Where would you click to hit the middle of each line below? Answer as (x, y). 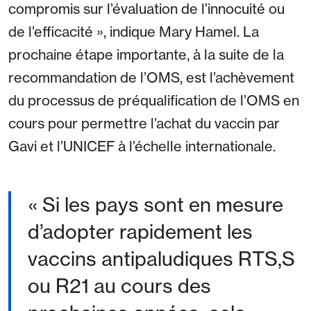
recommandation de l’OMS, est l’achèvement (151, 78)
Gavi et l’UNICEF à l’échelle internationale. (142, 146)
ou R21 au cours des (119, 286)
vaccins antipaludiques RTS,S (161, 259)
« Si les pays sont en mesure (155, 205)
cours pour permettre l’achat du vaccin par (144, 124)
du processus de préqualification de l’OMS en (154, 101)
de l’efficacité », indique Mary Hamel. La (134, 32)
